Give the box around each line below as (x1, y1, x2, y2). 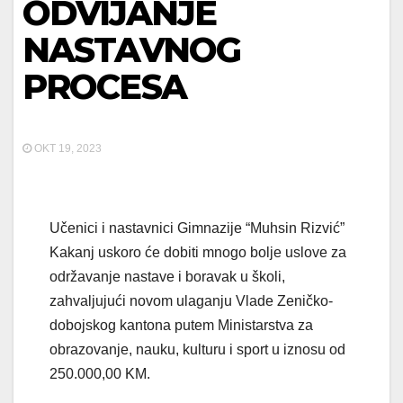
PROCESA (22, 66, 186, 108)
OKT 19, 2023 (31, 142, 102, 156)
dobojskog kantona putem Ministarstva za (49, 318, 313, 334)
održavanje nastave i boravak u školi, (49, 269, 285, 285)
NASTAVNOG (22, 29, 240, 71)
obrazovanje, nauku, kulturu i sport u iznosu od (49, 342, 345, 358)
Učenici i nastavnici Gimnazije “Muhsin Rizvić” (49, 220, 345, 237)
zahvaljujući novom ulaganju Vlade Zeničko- (49, 293, 333, 309)
